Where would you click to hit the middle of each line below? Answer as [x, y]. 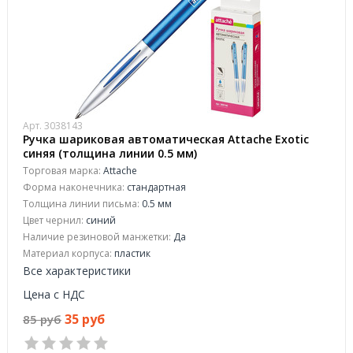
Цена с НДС [54, 294]
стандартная [155, 187]
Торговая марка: [62, 171]
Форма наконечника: [74, 187]
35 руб [85, 319]
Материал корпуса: [67, 253]
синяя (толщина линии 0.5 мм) [110, 153]
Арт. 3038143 [53, 126]
